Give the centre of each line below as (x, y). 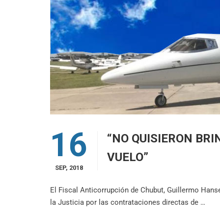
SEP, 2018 (69, 168)
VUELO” (128, 157)
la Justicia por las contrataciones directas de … (128, 202)
